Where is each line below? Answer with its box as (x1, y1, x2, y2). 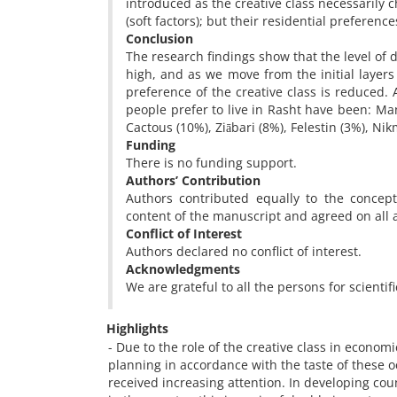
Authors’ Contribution (126, 172, 261, 189)
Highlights (106, 320, 168, 337)
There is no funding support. (126, 154, 297, 171)
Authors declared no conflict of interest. (126, 243, 362, 260)
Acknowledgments (126, 261, 240, 277)
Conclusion (126, 30, 193, 47)
